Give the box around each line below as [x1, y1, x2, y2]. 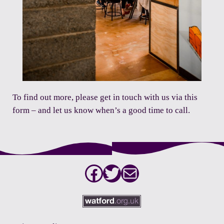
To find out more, [12, 92, 75, 102]
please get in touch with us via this [75, 92, 197, 102]
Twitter [102, 162, 154, 183]
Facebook [84, 162, 154, 183]
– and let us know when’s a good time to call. [29, 105, 190, 115]
